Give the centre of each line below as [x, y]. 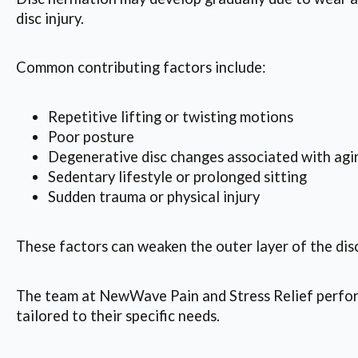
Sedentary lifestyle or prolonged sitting [177, 177]
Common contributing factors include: [141, 68]
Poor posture [91, 137]
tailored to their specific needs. [118, 315]
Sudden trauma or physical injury [154, 197]
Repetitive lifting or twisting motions [171, 117]
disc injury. [50, 18]
